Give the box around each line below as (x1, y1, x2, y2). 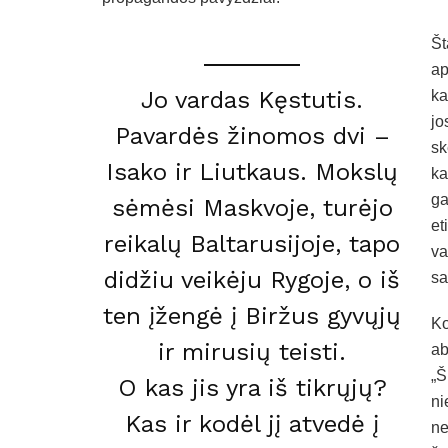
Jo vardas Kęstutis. (141, 85, 363, 114)
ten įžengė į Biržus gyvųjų (103, 301, 401, 330)
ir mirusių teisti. (158, 337, 346, 366)
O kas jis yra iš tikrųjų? (117, 373, 387, 402)
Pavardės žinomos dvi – (114, 121, 390, 150)
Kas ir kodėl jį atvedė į (125, 409, 379, 438)
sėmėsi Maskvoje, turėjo (111, 193, 393, 222)
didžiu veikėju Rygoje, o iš (104, 265, 400, 294)
